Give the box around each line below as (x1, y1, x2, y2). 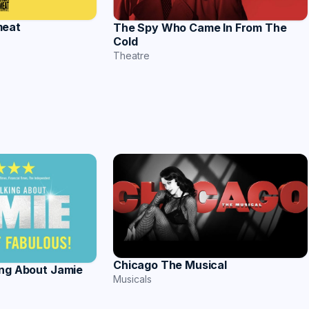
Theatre (113, 49, 150, 61)
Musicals (113, 272, 152, 285)
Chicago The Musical (113, 257, 227, 272)
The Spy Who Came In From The (113, 20, 287, 34)
